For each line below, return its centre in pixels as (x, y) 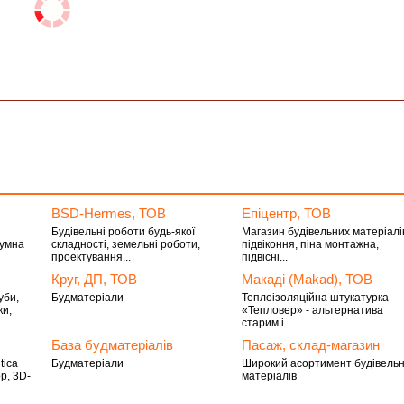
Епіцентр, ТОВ (287, 213)
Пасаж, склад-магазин (311, 345)
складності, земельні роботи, (125, 244)
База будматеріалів (112, 345)
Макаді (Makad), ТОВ (308, 279)
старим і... (267, 323)
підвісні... (265, 257)
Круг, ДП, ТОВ (94, 279)
